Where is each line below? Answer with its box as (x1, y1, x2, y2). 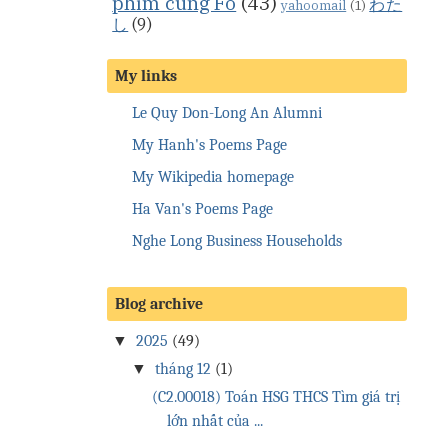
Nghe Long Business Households (132, 232, 343, 251)
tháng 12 (155, 359, 212, 378)
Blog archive (115, 294, 204, 313)
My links (115, 67, 178, 86)
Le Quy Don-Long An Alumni (132, 104, 323, 123)
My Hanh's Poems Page (132, 136, 288, 155)
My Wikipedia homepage (132, 168, 295, 187)
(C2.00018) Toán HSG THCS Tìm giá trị (152, 387, 401, 406)
